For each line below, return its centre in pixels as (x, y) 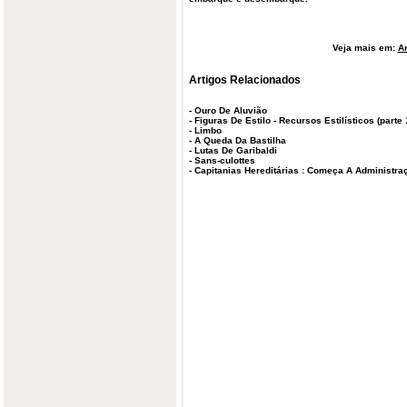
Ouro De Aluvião (231, 111)
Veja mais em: (365, 48)
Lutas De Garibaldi (236, 151)
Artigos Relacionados (245, 79)
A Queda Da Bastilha (240, 141)
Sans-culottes (225, 161)
